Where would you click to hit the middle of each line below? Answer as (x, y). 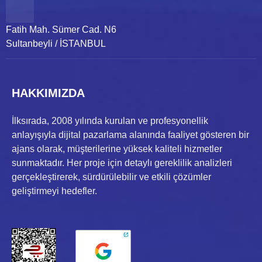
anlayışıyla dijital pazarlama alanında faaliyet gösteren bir (130, 135)
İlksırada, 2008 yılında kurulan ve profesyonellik (110, 121)
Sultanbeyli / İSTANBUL (56, 44)
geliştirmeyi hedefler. (54, 191)
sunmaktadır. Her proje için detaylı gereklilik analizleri (122, 163)
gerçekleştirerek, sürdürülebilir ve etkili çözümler (111, 177)
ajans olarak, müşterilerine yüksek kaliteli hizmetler (117, 149)
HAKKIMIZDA (48, 93)
